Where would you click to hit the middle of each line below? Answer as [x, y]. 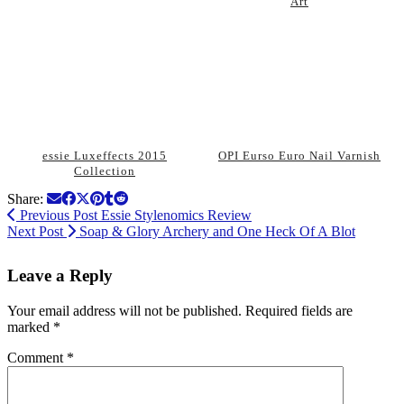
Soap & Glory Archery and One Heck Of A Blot [216, 232]
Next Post [37, 232]
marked [30, 326]
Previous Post [57, 216]
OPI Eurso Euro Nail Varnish [299, 156]
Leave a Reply [60, 275]
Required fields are [299, 310]
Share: [27, 199]
